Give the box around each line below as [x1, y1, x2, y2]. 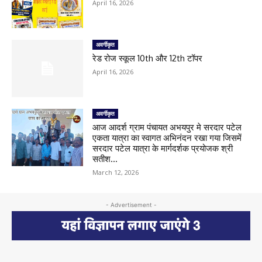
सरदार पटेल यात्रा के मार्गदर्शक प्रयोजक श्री [92, 142, 233, 154]
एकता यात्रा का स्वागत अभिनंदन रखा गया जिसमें [92, 132, 242, 143]
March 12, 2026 [92, 167, 139, 177]
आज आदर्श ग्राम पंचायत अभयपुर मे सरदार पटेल [92, 121, 242, 133]
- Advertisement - [105, 201, 157, 208]
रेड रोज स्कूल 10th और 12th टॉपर [92, 52, 203, 64]
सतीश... [92, 153, 118, 164]
